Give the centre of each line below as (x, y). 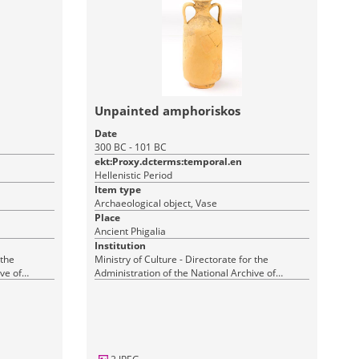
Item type (118, 190)
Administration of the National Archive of (186, 273)
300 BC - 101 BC (131, 147)
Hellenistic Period (134, 175)
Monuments (122, 286)
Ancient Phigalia (131, 231)
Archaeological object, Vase (156, 203)
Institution (121, 246)
